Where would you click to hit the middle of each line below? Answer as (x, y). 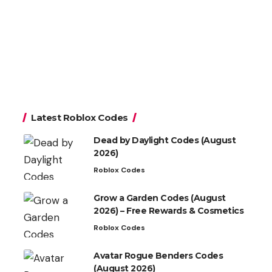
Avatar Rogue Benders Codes (158, 255)
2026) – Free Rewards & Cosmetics (168, 210)
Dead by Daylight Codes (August (165, 140)
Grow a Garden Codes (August (160, 198)
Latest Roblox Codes (80, 117)
